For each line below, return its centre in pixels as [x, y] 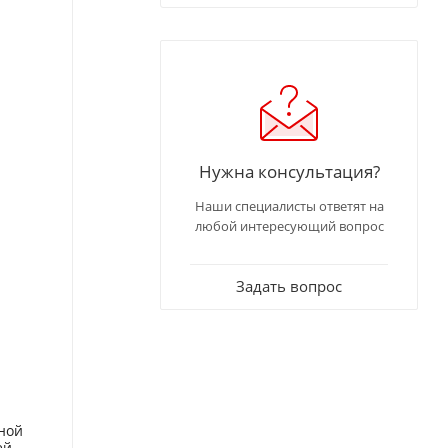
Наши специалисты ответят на [289, 206]
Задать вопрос [289, 286]
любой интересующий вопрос [289, 226]
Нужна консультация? [289, 171]
